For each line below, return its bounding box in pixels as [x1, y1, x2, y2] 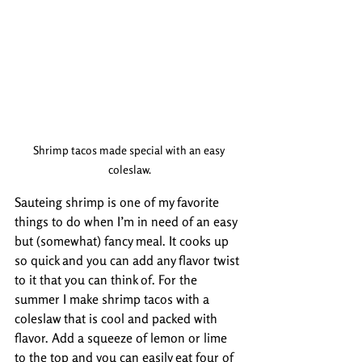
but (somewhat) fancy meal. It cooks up [15, 232, 232, 249]
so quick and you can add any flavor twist [15, 251, 242, 268]
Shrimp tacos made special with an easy [32, 142, 226, 157]
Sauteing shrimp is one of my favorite [15, 193, 222, 210]
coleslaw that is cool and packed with [15, 309, 221, 326]
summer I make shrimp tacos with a [15, 290, 213, 307]
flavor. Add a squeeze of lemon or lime [15, 329, 230, 346]
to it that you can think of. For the [15, 271, 200, 288]
